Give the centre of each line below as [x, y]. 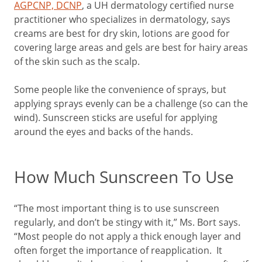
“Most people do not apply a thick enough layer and [127, 236]
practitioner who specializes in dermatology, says [122, 19]
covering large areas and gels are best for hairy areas [131, 47]
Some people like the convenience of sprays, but [120, 89]
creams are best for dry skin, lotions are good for [122, 33]
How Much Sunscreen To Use [124, 177]
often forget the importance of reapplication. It [118, 250]
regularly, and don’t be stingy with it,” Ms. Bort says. [127, 222]
